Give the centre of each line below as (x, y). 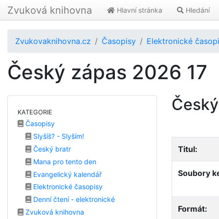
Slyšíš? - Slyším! (58, 136)
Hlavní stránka (139, 10)
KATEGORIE (35, 112)
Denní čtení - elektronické (73, 199)
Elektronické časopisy (67, 187)
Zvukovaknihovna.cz (53, 41)
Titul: (188, 149)
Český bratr (51, 149)
